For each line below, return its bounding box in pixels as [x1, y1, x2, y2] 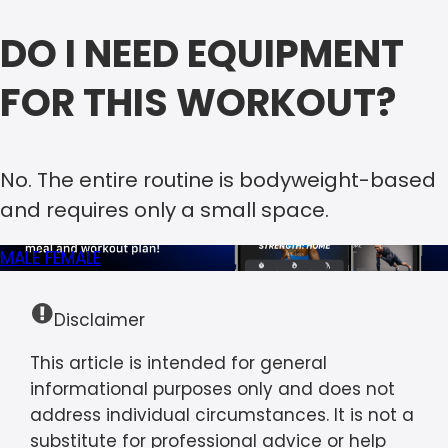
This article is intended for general [30, 350, 327, 375]
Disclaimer [54, 307, 145, 332]
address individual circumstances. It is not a [30, 402, 414, 427]
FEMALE [45, 245, 101, 270]
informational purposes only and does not [30, 376, 395, 401]
